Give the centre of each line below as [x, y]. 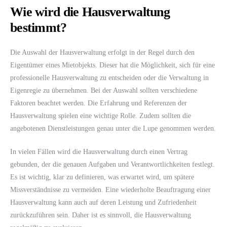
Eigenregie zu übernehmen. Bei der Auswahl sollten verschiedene [104, 90]
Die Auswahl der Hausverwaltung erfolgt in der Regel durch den [102, 52]
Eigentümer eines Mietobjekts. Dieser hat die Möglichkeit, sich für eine [112, 65]
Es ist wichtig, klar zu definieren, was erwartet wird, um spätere [102, 177]
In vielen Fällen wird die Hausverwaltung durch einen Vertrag [99, 152]
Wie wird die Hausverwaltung [90, 12]
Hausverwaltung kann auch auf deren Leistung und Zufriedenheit [103, 202]
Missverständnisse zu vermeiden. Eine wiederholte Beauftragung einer [110, 190]
